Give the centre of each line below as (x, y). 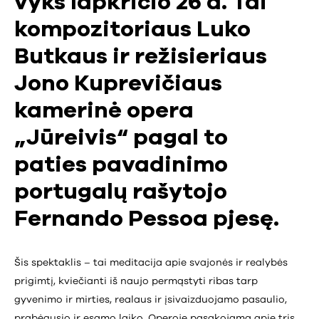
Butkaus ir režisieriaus (141, 57)
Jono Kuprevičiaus (118, 84)
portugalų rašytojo (121, 192)
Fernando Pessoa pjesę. (147, 219)
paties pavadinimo (121, 165)
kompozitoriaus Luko (132, 30)
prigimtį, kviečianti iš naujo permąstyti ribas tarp (136, 281)
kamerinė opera (104, 111)
